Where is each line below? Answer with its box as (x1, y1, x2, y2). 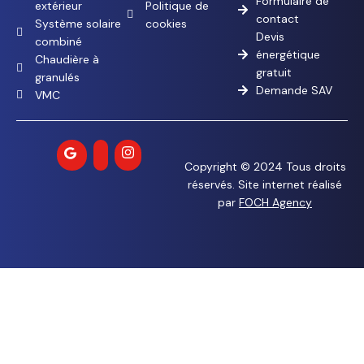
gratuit (255, 65, 292, 80)
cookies (145, 16, 187, 32)
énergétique (255, 47, 320, 63)
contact (255, 11, 299, 27)
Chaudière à (34, 52, 99, 67)
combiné (34, 34, 82, 50)
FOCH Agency (239, 195, 312, 210)
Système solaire (34, 16, 121, 32)
